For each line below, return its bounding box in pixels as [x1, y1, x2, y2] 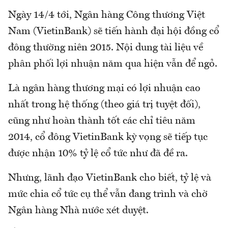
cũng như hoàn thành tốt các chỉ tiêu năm [8, 116, 195, 126]
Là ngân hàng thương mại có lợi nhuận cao [8, 83, 201, 94]
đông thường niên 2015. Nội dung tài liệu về [8, 42, 203, 53]
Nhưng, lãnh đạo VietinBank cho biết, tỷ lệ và [8, 173, 211, 183]
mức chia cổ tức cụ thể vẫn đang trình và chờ [8, 189, 208, 199]
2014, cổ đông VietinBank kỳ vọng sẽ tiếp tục [8, 132, 208, 142]
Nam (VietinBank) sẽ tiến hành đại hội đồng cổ [8, 26, 219, 37]
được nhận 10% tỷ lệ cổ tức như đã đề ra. [8, 148, 188, 159]
